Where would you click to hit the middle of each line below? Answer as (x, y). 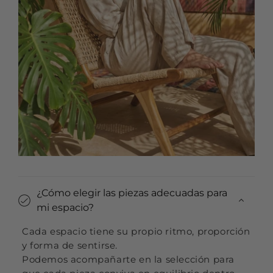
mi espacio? (65, 208)
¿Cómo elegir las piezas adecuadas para (132, 193)
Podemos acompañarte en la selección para (129, 260)
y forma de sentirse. (70, 246)
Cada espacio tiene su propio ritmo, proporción (136, 232)
